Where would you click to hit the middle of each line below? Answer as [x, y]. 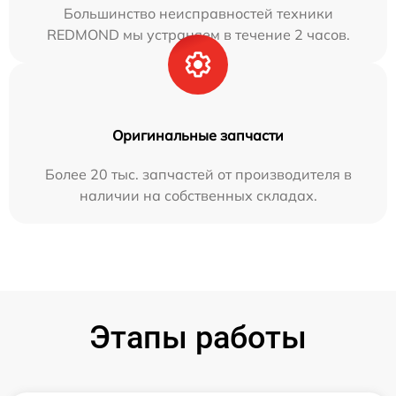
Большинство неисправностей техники [198, 14]
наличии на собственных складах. [198, 196]
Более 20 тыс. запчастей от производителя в [198, 175]
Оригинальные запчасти [198, 136]
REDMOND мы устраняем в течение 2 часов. [198, 35]
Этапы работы [198, 338]
